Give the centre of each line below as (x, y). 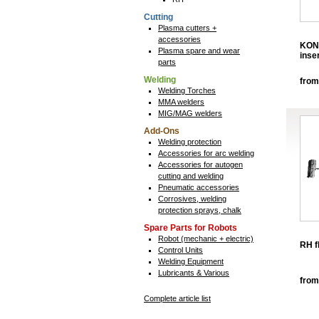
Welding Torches (187, 90)
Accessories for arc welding (206, 153)
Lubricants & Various (194, 273)
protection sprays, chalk (200, 210)
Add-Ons (162, 131)
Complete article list (177, 298)
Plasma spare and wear (199, 51)
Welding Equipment (191, 261)
